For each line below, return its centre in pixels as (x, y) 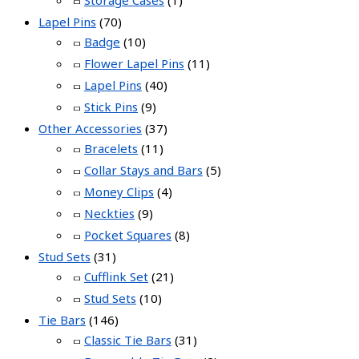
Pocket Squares (128, 234)
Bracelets (111, 148)
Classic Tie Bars (128, 339)
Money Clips (119, 191)
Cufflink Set (116, 276)
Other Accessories (90, 128)
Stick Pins (111, 106)
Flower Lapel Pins (134, 63)
